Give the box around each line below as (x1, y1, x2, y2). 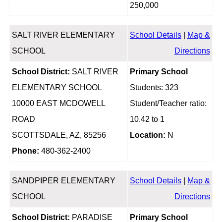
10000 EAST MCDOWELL (11, 99, 106, 108)
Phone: (11, 147, 39, 156)
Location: (129, 131, 166, 140)
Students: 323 (129, 83, 178, 92)
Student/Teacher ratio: (129, 99, 207, 108)
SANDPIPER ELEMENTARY (11, 176, 115, 185)
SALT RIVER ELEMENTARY (11, 31, 115, 40)
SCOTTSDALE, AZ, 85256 (11, 131, 106, 140)
